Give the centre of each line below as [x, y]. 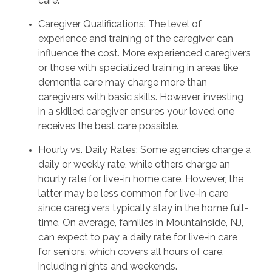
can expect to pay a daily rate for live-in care [138, 237]
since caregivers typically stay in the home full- [143, 208]
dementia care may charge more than [122, 83]
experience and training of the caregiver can [135, 39]
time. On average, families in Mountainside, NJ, [141, 223]
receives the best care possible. [108, 126]
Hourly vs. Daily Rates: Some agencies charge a [144, 150]
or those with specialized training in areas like [138, 68]
